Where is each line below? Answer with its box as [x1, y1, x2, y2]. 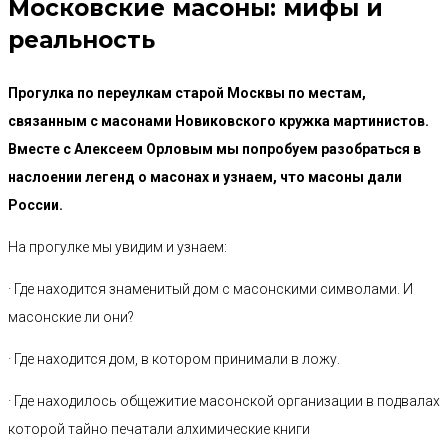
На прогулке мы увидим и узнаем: [8, 239, 227, 255]
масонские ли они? [8, 309, 134, 325]
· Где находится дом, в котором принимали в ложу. [8, 351, 340, 367]
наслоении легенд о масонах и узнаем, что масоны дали [8, 169, 402, 185]
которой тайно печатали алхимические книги [8, 421, 310, 437]
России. [8, 197, 63, 213]
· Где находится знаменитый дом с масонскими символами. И [8, 281, 413, 297]
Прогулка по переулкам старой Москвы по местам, [8, 85, 366, 101]
